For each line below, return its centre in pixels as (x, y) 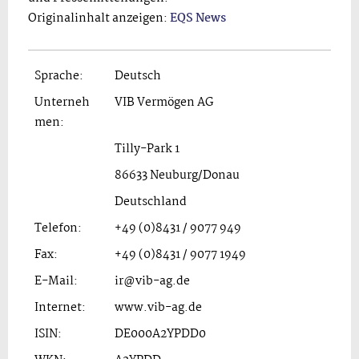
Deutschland (151, 202)
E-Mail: (56, 281)
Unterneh (62, 102)
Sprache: (59, 76)
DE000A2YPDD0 (160, 334)
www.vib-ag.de (158, 307)
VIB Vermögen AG (164, 102)
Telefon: (58, 228)
